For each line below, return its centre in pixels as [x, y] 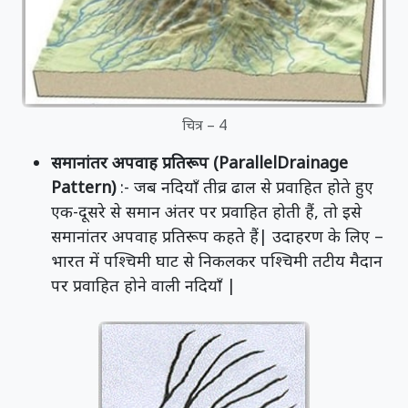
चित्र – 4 [204, 124]
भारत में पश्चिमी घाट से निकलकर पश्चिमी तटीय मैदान [217, 260]
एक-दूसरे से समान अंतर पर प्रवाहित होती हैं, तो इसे [206, 211]
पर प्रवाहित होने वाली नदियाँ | [143, 285]
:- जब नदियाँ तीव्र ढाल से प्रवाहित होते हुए [247, 186]
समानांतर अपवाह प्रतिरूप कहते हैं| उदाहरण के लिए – [217, 235]
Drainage [312, 162]
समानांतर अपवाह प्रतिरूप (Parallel [164, 162]
